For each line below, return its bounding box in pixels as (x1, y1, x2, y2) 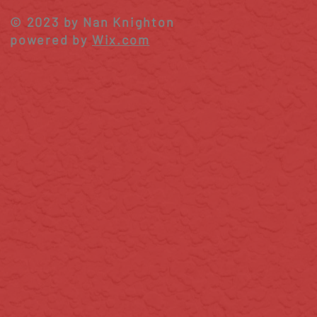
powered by (10, 32, 92, 48)
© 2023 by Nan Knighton (10, 14, 175, 30)
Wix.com (91, 32, 150, 48)
